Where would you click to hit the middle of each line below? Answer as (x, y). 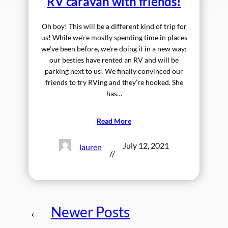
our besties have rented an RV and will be (114, 60)
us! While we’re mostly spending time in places (114, 38)
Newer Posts (90, 212)
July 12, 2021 (146, 146)
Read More (114, 121)
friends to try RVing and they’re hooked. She (114, 82)
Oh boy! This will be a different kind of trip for (114, 26)
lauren (91, 147)
